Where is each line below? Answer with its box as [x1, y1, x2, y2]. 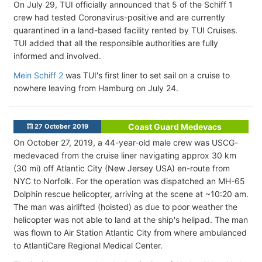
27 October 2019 [32, 122, 88, 130]
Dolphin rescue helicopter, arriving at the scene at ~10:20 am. [13, 188, 249, 199]
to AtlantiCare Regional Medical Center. [13, 240, 163, 250]
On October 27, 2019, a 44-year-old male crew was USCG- [13, 137, 238, 147]
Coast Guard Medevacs [128, 121, 222, 132]
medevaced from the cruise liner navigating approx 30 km [13, 150, 236, 160]
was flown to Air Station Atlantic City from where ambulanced [13, 227, 247, 237]
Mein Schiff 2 [13, 70, 63, 80]
